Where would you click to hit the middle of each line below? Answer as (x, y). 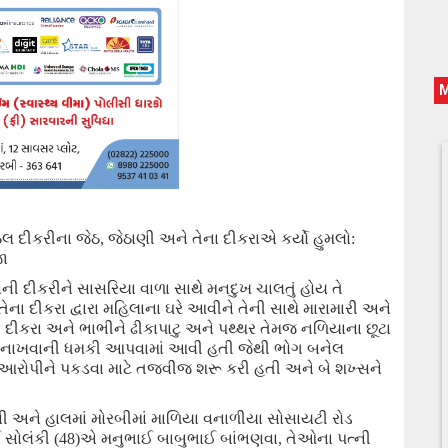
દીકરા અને (42, 328)
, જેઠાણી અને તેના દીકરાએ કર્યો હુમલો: (227, 238)
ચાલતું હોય (294, 288)
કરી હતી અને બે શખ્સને (304, 368)
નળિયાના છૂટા (346, 328)
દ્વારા (86, 308)
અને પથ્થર (222, 328)
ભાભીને (104, 328)
